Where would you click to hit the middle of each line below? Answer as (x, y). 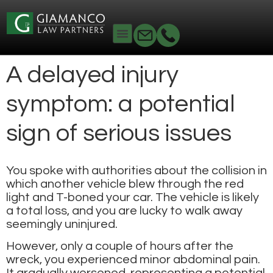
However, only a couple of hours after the (120, 246)
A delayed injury (92, 74)
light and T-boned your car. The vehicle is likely (133, 197)
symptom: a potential (121, 104)
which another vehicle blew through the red (125, 184)
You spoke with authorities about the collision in (136, 170)
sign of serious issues (119, 133)
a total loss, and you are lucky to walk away (124, 211)
